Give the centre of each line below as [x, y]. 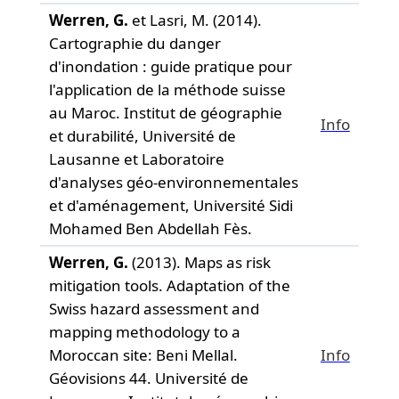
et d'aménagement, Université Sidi [171, 205]
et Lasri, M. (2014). [195, 20]
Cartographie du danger [134, 43]
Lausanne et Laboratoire [136, 159]
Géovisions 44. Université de [148, 378]
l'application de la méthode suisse [167, 90]
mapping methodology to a [144, 332]
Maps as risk [227, 262]
